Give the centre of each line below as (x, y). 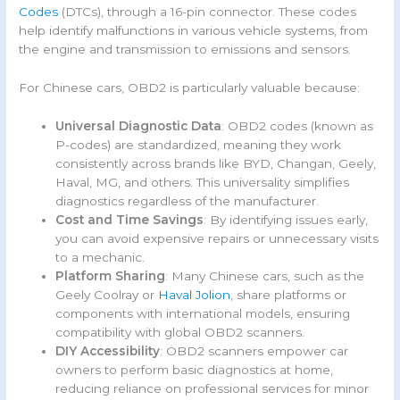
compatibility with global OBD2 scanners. (180, 332)
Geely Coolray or (107, 295)
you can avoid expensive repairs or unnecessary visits (217, 238)
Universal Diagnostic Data (139, 126)
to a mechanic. (100, 257)
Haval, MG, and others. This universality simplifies (203, 182)
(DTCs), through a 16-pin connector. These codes (208, 12)
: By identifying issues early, (286, 220)
